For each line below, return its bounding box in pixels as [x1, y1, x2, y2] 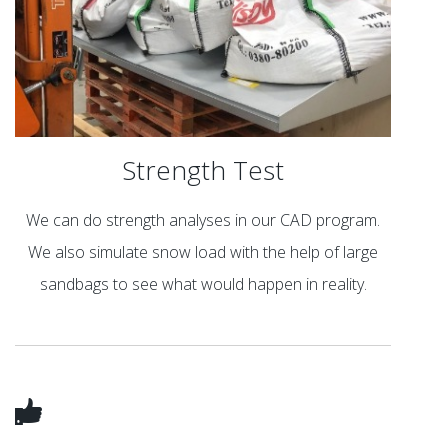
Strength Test [122, 152, 285, 189]
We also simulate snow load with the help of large [28, 240, 379, 263]
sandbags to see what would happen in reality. [39, 272, 367, 295]
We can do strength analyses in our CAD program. [26, 208, 381, 231]
